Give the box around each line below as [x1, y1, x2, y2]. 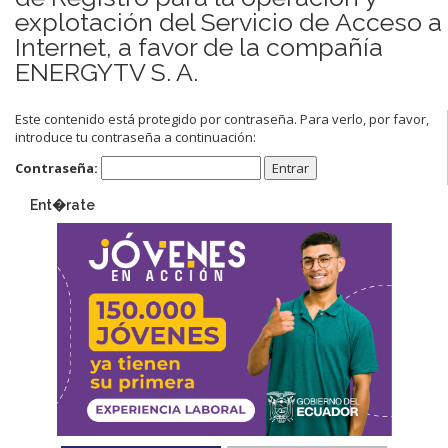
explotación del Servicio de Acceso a [15, 6, 442, 37]
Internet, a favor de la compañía [15, 31, 383, 62]
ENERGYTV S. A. [15, 56, 198, 87]
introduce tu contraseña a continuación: [15, 127, 256, 146]
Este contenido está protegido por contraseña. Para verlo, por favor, [15, 109, 429, 128]
